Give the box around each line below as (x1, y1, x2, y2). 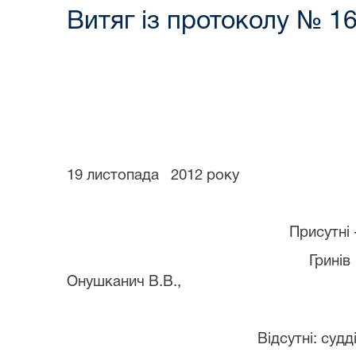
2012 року (171, 168, 239, 183)
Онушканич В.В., (67, 275, 185, 289)
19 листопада (67, 168, 159, 183)
